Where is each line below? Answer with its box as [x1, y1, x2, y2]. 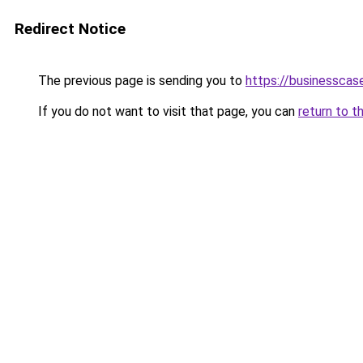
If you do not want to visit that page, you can [35, 104, 298, 119]
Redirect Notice [15, 19, 126, 38]
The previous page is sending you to [35, 73, 246, 88]
